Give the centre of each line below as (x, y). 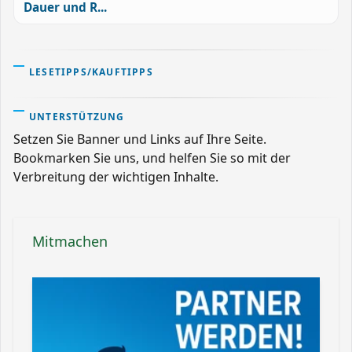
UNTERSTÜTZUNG (77, 116)
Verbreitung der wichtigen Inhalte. (116, 176)
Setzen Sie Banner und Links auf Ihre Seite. (140, 139)
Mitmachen (70, 241)
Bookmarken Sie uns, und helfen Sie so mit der (152, 158)
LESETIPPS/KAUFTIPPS (91, 71)
